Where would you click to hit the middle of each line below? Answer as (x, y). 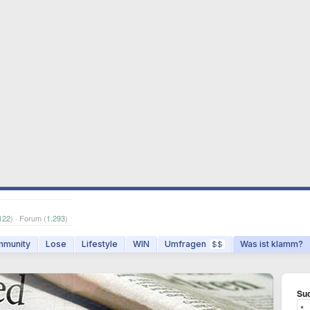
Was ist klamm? (272, 244)
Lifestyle (100, 244)
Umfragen (185, 244)
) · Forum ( (28, 218)
